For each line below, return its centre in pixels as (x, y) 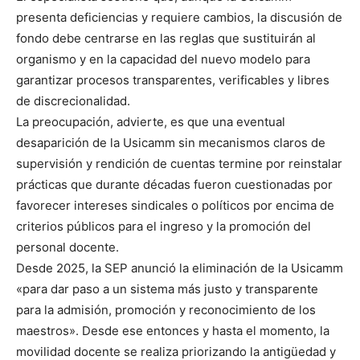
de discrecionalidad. (73, 101)
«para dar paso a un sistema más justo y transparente (167, 289)
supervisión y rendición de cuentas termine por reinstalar (179, 164)
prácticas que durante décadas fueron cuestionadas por (174, 185)
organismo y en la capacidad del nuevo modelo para (163, 59)
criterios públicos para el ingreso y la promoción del (164, 227)
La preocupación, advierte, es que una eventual (151, 122)
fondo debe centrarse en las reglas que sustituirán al (166, 39)
